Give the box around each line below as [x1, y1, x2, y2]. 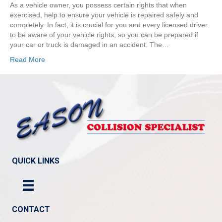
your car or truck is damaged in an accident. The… [10, 41, 169, 49]
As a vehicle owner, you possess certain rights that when [10, 1, 187, 9]
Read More [10, 55, 45, 63]
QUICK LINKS [12, 156, 59, 166]
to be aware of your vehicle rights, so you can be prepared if [10, 31, 198, 39]
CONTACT [12, 204, 50, 214]
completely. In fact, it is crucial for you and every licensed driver [10, 21, 208, 29]
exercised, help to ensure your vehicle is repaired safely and [10, 11, 198, 19]
